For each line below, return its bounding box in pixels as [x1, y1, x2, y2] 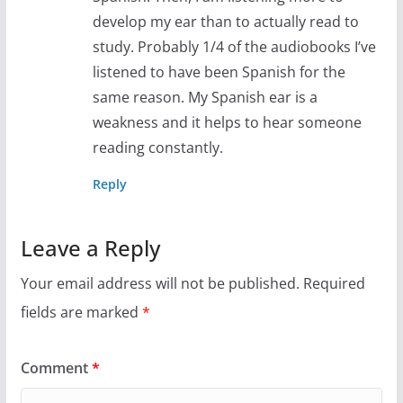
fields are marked [20, 302, 142, 323]
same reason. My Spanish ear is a [92, 87, 318, 108]
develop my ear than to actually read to [92, 12, 359, 32]
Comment [20, 358, 92, 379]
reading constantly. [92, 138, 223, 158]
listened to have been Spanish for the [92, 62, 345, 83]
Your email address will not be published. [20, 273, 300, 294]
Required [302, 273, 365, 294]
